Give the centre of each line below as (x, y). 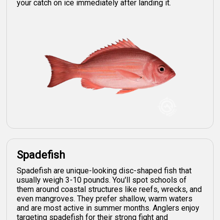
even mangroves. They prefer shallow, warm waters (105, 198)
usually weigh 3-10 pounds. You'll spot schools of (102, 180)
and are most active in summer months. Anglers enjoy (108, 208)
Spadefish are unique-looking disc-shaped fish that (104, 170)
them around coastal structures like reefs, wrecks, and (110, 189)
